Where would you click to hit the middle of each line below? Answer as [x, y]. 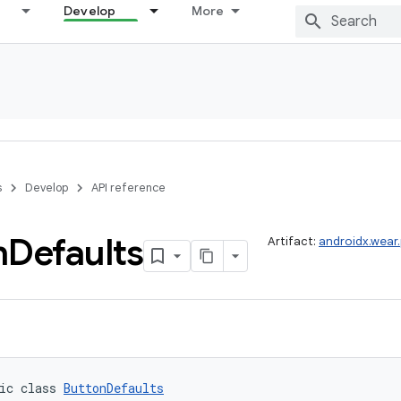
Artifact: [293, 241]
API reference [128, 188]
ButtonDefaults [114, 388]
